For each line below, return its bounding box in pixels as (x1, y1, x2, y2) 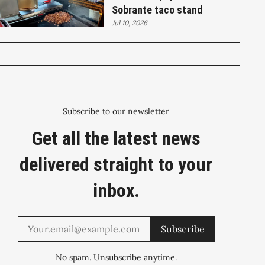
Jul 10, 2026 (112, 18, 148, 27)
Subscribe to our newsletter (63, 105, 170, 117)
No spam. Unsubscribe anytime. (55, 251, 177, 263)
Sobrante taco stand (112, 3, 203, 16)
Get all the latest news (31, 127, 201, 150)
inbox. (92, 179, 140, 202)
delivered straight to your (20, 153, 213, 176)
